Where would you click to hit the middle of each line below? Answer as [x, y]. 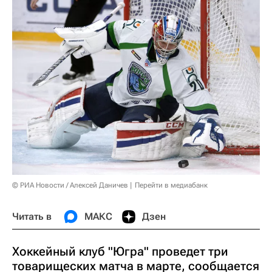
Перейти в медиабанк [171, 185]
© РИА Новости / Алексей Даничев [70, 185]
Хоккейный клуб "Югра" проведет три [120, 251]
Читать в [32, 216]
